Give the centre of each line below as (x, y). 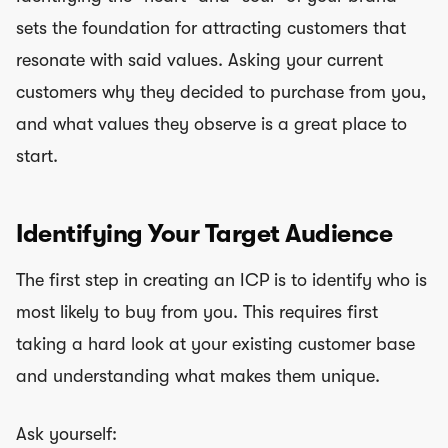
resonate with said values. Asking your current (199, 60)
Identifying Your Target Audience (204, 233)
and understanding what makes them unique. (198, 375)
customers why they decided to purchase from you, (221, 92)
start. (37, 156)
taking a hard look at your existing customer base (215, 343)
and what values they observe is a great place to (211, 124)
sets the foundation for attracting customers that (211, 28)
